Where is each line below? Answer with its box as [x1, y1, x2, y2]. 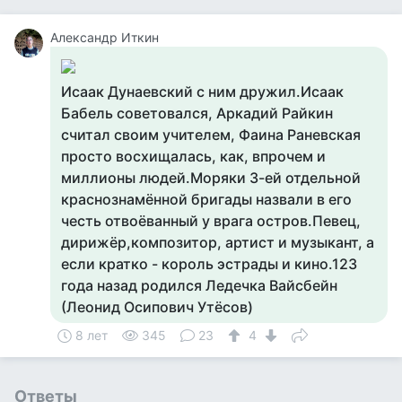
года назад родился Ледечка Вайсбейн [61, 276, 337, 294]
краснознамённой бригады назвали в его [61, 190, 352, 208]
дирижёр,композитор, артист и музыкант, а [61, 233, 374, 251]
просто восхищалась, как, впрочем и [61, 147, 326, 165]
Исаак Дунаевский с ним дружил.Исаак [61, 83, 344, 100]
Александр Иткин [50, 30, 159, 45]
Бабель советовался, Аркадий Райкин [61, 104, 333, 122]
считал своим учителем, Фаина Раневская [61, 126, 361, 144]
